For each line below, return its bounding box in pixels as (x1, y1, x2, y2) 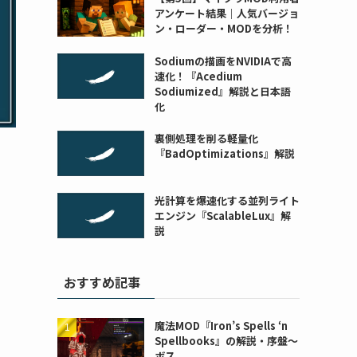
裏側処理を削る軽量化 (154, 130, 258, 146)
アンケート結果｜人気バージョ (154, 6, 299, 22)
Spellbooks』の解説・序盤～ (154, 333, 298, 349)
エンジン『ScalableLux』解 (154, 207, 291, 223)
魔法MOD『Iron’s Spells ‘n (154, 318, 288, 334)
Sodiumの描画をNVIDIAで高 (154, 53, 292, 69)
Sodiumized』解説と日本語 (154, 83, 291, 99)
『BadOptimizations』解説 (154, 145, 295, 161)
